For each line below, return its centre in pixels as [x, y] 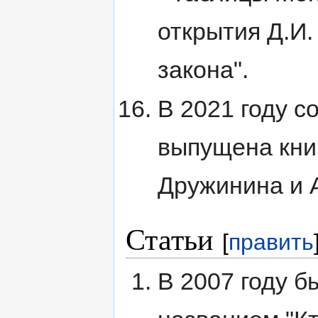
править [271, 242]
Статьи [169, 239]
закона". [203, 69]
